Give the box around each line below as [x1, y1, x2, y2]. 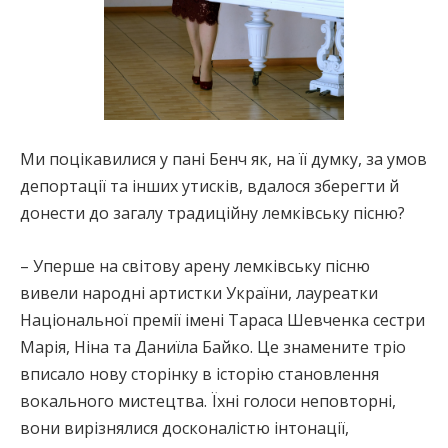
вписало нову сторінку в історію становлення [20, 362, 379, 385]
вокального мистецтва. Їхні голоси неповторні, [20, 389, 396, 412]
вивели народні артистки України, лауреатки [20, 281, 378, 304]
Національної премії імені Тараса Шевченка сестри [20, 308, 425, 331]
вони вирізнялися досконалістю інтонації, [20, 416, 349, 439]
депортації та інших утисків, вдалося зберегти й [20, 174, 399, 197]
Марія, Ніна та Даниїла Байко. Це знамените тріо [20, 335, 406, 358]
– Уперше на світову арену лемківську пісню [20, 254, 370, 277]
